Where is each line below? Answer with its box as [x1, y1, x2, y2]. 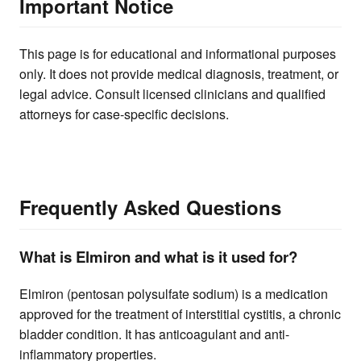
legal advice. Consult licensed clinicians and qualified [19, 85, 326, 104]
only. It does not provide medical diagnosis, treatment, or [19, 64, 338, 84]
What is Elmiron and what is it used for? [19, 246, 297, 268]
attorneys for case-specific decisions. [19, 105, 229, 124]
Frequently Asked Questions [19, 193, 281, 222]
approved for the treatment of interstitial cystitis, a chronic [19, 305, 341, 324]
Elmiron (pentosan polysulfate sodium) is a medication [19, 284, 328, 304]
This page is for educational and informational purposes [19, 44, 336, 64]
